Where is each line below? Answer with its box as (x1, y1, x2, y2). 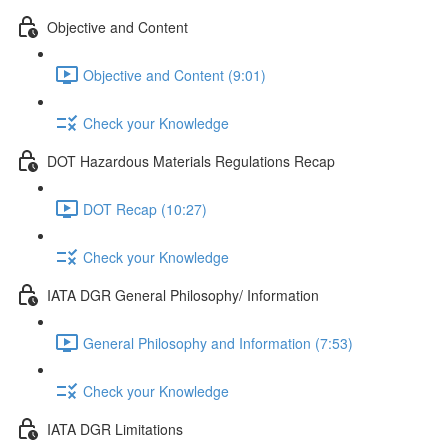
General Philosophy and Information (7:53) (83, 332, 353, 353)
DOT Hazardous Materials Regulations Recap (47, 150, 335, 171)
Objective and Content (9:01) (83, 64, 266, 85)
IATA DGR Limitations (47, 418, 183, 439)
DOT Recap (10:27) (83, 198, 207, 219)
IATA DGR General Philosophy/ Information (47, 284, 319, 305)
